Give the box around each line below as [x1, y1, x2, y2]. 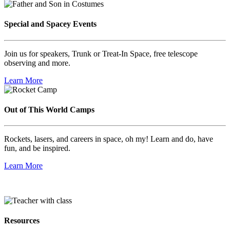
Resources [4, 216, 40, 225]
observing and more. [4, 58, 70, 67]
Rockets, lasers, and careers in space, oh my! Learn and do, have [4, 135, 213, 144]
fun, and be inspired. [4, 144, 70, 153]
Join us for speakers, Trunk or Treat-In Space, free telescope [4, 49, 198, 58]
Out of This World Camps [4, 105, 94, 114]
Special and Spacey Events [4, 20, 97, 29]
